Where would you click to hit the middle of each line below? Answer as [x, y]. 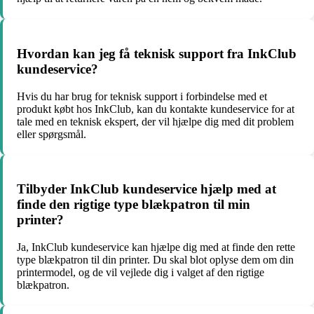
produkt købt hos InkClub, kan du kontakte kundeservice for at [156, 109]
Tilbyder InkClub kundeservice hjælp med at [146, 189]
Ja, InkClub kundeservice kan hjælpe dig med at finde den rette [156, 247]
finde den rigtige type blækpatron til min [134, 205]
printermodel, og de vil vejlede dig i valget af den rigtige [141, 272]
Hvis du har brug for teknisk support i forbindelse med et [142, 96]
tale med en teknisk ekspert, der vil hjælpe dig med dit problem [155, 121]
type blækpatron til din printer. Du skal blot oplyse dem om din [155, 259]
